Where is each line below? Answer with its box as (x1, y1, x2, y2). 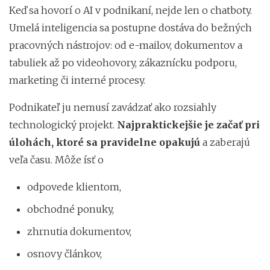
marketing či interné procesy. (9, 74, 145, 86)
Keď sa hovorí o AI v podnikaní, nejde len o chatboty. (9, 4, 252, 16)
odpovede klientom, (27, 180, 121, 193)
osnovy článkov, (27, 247, 102, 260)
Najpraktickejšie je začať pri (117, 118, 260, 131)
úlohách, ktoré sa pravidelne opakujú (9, 136, 200, 148)
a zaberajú (200, 136, 250, 148)
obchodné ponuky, (27, 202, 114, 215)
